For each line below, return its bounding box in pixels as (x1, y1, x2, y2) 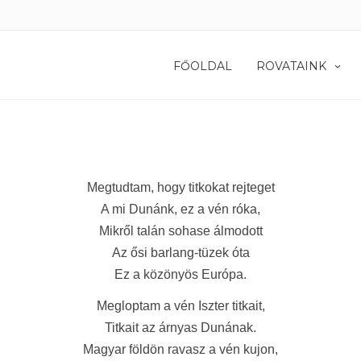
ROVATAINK (256, 59, 326, 73)
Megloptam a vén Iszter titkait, (96, 299, 265, 313)
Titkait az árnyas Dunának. (105, 321, 256, 334)
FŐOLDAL (173, 59, 232, 73)
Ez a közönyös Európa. (114, 268, 247, 281)
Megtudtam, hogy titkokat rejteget (86, 180, 275, 194)
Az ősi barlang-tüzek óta (111, 246, 250, 259)
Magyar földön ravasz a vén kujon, (83, 342, 278, 356)
